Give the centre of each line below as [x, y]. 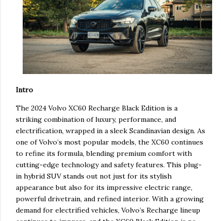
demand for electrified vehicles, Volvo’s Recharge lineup [108, 210]
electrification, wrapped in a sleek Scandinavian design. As [110, 131]
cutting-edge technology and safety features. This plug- [109, 165]
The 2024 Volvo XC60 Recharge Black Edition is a [97, 108]
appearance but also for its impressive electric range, [104, 188]
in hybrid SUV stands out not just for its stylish [94, 176]
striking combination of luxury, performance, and [96, 120]
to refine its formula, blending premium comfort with [104, 154]
